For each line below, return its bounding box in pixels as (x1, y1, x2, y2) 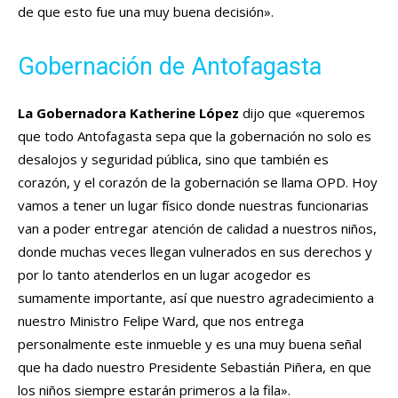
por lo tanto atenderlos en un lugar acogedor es (18, 265, 311, 283)
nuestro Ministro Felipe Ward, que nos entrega (18, 311, 304, 330)
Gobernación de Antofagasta (18, 52, 322, 81)
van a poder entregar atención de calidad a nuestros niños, (18, 219, 377, 237)
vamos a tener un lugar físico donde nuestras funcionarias (18, 195, 369, 214)
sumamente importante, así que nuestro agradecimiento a (18, 288, 374, 306)
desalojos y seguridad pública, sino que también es (18, 149, 329, 168)
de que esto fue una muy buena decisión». (18, 2, 274, 20)
